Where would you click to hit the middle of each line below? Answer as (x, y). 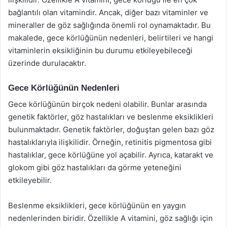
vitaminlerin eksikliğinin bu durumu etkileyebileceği (100, 50)
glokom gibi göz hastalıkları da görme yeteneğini (95, 167)
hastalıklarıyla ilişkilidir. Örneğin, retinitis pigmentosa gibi (110, 142)
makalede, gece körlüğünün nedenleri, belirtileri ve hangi (111, 37)
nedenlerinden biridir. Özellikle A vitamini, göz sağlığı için (110, 218)
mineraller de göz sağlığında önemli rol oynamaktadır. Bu (109, 25)
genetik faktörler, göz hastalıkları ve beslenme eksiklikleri (111, 117)
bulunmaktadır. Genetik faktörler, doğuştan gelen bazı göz (111, 129)
